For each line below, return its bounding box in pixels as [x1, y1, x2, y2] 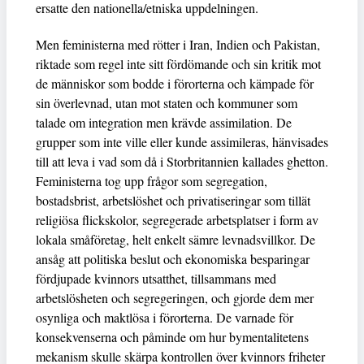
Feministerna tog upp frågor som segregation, [36, 171, 267, 189]
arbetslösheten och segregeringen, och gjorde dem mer [36, 288, 314, 306]
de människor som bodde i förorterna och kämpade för [36, 74, 314, 92]
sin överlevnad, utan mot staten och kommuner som [36, 93, 297, 111]
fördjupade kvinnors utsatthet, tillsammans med [36, 269, 276, 287]
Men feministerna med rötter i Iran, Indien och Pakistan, [36, 35, 320, 53]
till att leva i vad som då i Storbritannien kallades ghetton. [36, 152, 328, 170]
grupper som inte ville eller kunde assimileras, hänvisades [36, 132, 328, 150]
